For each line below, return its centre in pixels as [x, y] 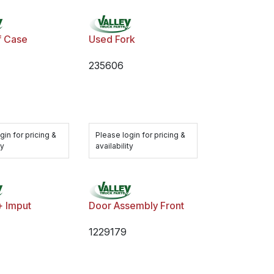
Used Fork [111, 39]
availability [114, 146]
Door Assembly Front [136, 206]
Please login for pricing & [140, 135]
